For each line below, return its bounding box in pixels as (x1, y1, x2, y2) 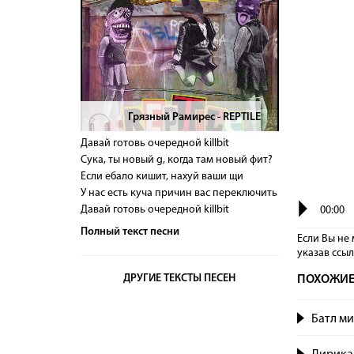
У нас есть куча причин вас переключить (81, 187, 277, 199)
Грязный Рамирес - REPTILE (128, 111, 261, 123)
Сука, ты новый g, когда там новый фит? (81, 154, 273, 166)
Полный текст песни (81, 226, 179, 238)
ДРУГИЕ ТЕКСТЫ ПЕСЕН (123, 273, 236, 284)
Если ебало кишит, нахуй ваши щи (81, 171, 243, 183)
